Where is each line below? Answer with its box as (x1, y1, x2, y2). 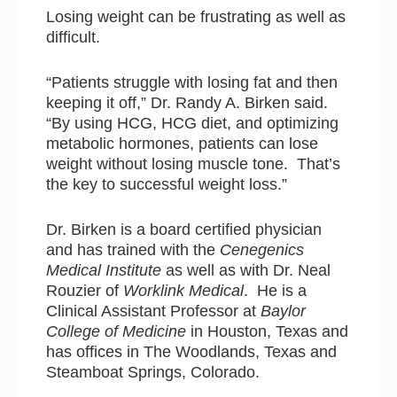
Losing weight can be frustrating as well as (46, 8, 346, 27)
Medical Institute (46, 261, 162, 280)
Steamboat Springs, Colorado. (46, 363, 261, 382)
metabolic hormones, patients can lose (46, 135, 319, 153)
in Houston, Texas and (186, 323, 349, 341)
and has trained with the (46, 241, 221, 260)
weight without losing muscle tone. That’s (46, 155, 341, 174)
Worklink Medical (123, 282, 245, 300)
